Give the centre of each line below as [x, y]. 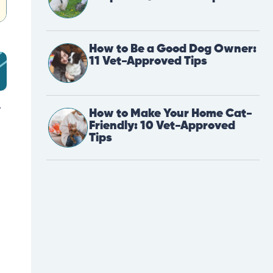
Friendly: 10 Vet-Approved [162, 126]
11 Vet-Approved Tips [148, 62]
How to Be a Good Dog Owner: [173, 49]
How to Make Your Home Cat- [171, 114]
